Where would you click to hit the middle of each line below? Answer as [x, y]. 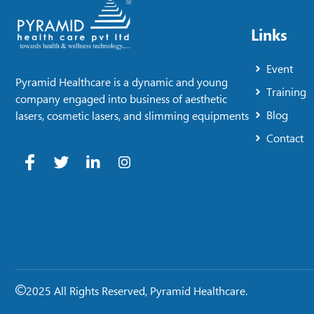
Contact [285, 138]
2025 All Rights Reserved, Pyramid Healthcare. [137, 291]
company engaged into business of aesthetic [121, 98]
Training [287, 91]
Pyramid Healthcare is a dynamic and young [122, 82]
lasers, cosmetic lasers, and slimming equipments [132, 115]
